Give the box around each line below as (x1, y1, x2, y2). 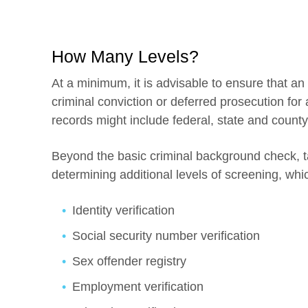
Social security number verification (72, 229, 260, 243)
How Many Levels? (52, 47, 199, 66)
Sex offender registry (72, 254, 186, 268)
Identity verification (72, 203, 175, 217)
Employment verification (72, 280, 203, 294)
